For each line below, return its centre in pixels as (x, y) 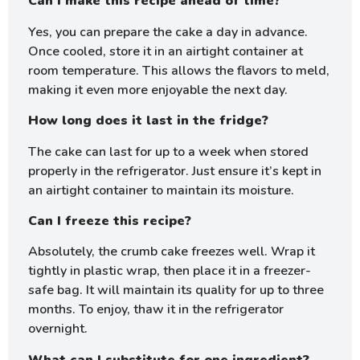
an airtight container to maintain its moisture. (161, 190)
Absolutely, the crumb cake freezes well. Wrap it (172, 252)
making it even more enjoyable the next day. (158, 90)
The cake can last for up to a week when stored (168, 151)
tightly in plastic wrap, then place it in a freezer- (170, 271)
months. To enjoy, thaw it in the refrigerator (156, 310)
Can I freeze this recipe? (110, 221)
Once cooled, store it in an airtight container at (166, 51)
